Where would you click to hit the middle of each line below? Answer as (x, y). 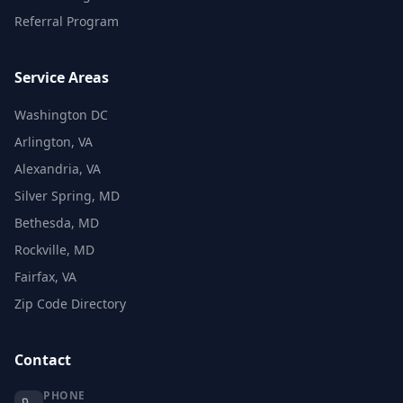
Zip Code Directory (70, 304)
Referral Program (67, 22)
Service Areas (62, 78)
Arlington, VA (54, 142)
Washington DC (61, 115)
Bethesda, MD (57, 223)
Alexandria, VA (58, 169)
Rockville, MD (54, 250)
